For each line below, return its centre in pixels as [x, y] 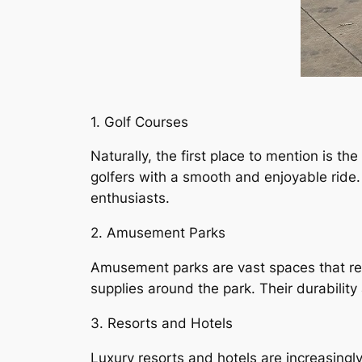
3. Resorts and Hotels [162, 323]
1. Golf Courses [139, 122]
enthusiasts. [130, 198]
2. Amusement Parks [158, 233]
